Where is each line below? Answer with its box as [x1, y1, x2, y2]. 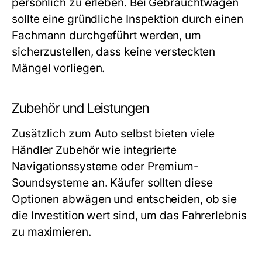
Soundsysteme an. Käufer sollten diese [12, 176, 213, 190]
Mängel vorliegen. [12, 61, 105, 75]
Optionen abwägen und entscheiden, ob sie [12, 192, 237, 206]
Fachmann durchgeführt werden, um [12, 29, 201, 43]
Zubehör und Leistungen [12, 100, 149, 117]
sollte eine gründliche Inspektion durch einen [12, 12, 243, 26]
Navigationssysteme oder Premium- [12, 160, 199, 174]
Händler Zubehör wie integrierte [12, 143, 177, 157]
